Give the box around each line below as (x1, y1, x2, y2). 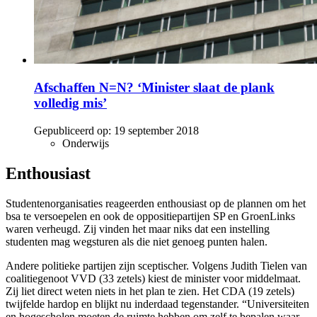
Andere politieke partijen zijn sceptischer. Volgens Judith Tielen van (6, 259, 307, 272)
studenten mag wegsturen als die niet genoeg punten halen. (6, 235, 267, 248)
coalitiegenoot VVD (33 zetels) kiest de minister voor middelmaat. (6, 272, 301, 284)
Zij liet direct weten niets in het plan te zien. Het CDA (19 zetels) (6, 284, 294, 297)
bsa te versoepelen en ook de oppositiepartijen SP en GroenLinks (6, 209, 295, 222)
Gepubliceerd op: (34, 124, 111, 137)
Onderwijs (62, 137, 109, 149)
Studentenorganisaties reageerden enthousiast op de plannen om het (6, 197, 306, 209)
